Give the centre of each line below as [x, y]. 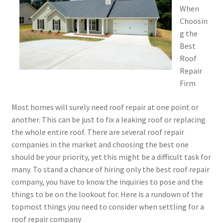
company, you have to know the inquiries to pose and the [107, 182]
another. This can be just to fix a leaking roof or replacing [108, 120]
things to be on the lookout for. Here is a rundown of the [107, 194]
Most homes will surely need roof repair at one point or [105, 107]
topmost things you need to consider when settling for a [108, 207]
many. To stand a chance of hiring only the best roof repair [110, 169]
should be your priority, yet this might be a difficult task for [111, 157]
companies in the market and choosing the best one [100, 145]
